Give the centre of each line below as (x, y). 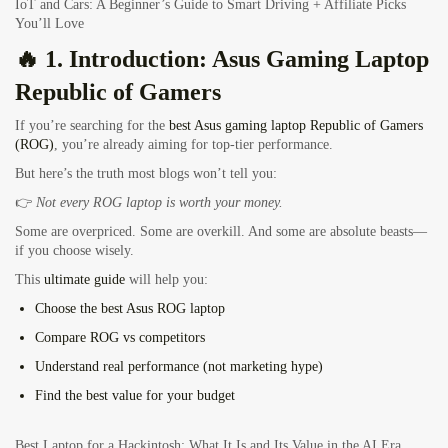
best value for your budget (160, 396)
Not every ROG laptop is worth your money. (159, 203)
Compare (62, 338)
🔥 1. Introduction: (113, 59)
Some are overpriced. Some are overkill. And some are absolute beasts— (221, 232)
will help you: (166, 280)
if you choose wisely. (74, 251)
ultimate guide (84, 280)
